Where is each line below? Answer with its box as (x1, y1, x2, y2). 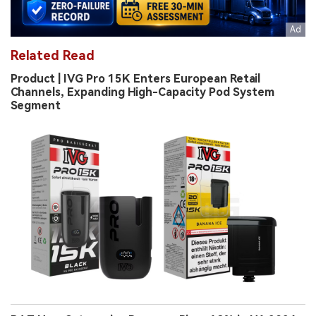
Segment (11, 98, 61, 112)
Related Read (11, 47, 95, 63)
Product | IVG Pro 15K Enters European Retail (11, 71, 260, 85)
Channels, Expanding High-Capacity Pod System (11, 85, 274, 99)
